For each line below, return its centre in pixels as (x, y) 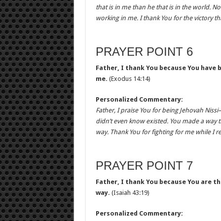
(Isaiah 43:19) (129, 193)
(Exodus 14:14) (129, 79)
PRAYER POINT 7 (144, 166)
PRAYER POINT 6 (144, 52)
